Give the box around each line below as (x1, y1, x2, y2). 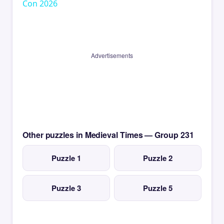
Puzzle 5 (143, 182, 172, 194)
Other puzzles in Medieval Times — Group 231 (22, 129, 194, 141)
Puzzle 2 (143, 152, 172, 164)
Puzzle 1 (51, 152, 81, 164)
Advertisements (91, 51, 133, 60)
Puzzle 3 (51, 182, 81, 194)
